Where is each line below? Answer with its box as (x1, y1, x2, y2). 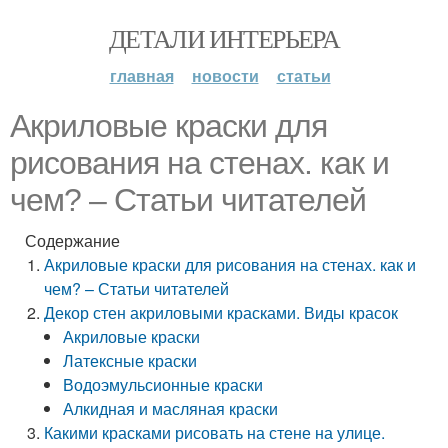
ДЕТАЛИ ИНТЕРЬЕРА (108, 21, 340, 55)
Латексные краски (63, 349, 198, 372)
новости (191, 64, 259, 87)
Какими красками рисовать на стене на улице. (44, 421, 386, 444)
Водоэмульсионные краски (63, 373, 264, 396)
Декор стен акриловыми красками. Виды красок (44, 301, 399, 324)
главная (109, 64, 174, 87)
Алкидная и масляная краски (63, 397, 279, 420)
